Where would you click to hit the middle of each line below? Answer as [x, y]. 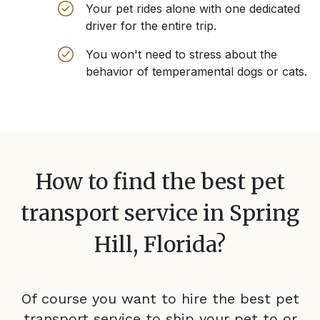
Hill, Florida [155, 245]
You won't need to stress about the [181, 55]
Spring [264, 213]
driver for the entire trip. [151, 26]
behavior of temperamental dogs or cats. [196, 72]
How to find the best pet [160, 182]
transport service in [122, 213]
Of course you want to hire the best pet [160, 299]
